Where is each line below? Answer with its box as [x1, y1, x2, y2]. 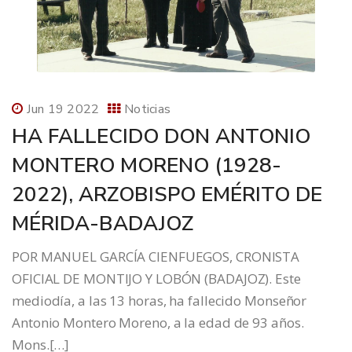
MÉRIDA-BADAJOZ [12, 210, 193, 238]
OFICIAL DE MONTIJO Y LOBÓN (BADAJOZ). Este [12, 269, 301, 288]
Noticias [123, 101, 171, 119]
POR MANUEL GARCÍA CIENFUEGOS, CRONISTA [12, 247, 300, 266]
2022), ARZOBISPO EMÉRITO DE [12, 181, 322, 209]
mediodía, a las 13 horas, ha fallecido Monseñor [12, 291, 307, 310]
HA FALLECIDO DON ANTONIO [12, 123, 310, 151]
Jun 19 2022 [27, 101, 100, 119]
